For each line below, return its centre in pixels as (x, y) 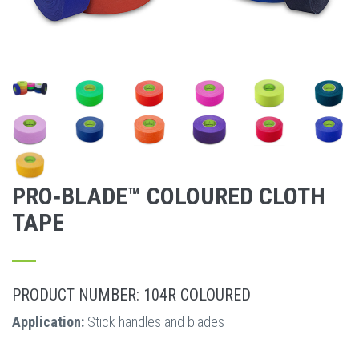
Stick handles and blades (154, 322)
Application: (48, 322)
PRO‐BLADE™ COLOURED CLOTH (169, 196)
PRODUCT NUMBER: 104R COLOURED (131, 295)
